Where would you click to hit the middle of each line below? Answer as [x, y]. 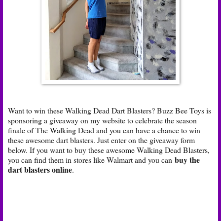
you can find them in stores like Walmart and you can [91, 159]
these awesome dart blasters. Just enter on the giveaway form [101, 140]
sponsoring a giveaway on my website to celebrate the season [102, 120]
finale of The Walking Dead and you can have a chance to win [104, 130]
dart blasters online [40, 169]
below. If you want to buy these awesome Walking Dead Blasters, [109, 149]
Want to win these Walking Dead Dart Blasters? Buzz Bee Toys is [110, 110]
